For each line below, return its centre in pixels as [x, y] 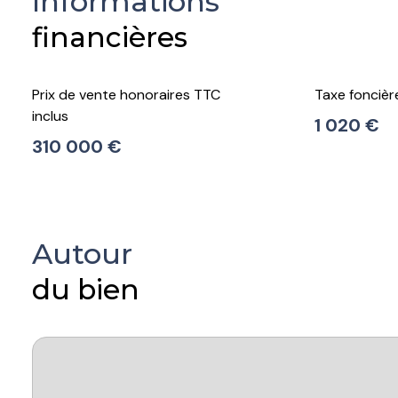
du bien [86, 289]
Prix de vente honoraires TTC [126, 94]
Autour [82, 253]
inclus [50, 115]
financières [110, 37]
